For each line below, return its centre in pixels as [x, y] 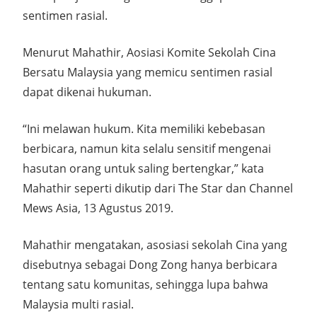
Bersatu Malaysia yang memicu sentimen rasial [148, 72]
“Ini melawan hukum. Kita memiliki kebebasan [144, 129]
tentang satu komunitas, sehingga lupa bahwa [145, 284]
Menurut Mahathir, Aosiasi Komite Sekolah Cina [149, 52]
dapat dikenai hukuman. [87, 92]
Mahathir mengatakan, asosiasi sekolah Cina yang [155, 245]
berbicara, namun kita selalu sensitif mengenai [147, 149]
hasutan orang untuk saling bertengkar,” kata [143, 168]
